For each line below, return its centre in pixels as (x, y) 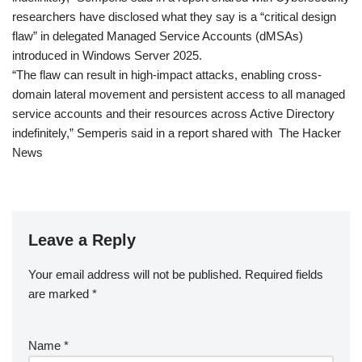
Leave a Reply (82, 240)
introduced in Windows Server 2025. (107, 56)
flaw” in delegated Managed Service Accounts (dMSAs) (158, 36)
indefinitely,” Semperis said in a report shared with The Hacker (177, 133)
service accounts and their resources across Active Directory (173, 114)
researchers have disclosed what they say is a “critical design (174, 17)
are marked (60, 294)
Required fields (284, 275)
